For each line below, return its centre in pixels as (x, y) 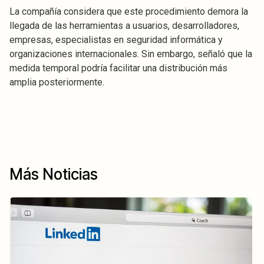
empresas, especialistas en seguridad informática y (116, 39)
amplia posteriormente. (57, 82)
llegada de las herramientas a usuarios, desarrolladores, (124, 25)
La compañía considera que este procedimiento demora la (129, 11)
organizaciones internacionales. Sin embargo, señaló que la (131, 54)
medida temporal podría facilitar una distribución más (118, 68)
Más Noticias (54, 174)
